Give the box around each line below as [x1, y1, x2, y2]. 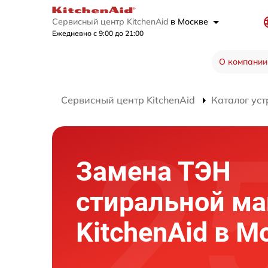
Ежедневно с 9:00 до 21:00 [52, 29, 144, 38]
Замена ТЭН [76, 155, 231, 187]
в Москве [170, 16, 211, 28]
